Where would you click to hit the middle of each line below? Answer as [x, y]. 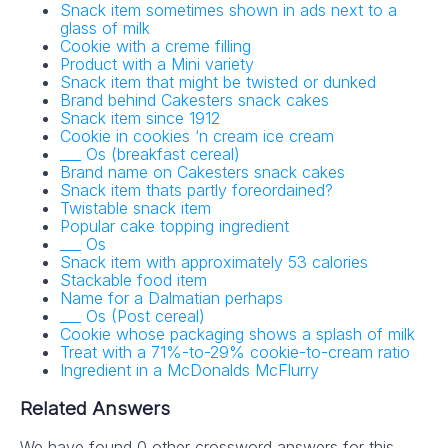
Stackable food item [133, 280]
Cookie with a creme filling [155, 46]
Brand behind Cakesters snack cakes [194, 100]
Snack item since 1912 [140, 118]
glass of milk [105, 28]
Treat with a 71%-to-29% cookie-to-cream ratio [235, 352]
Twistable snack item [135, 208]
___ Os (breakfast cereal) [150, 154]
